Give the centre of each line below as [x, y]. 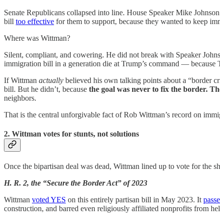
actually [51, 80]
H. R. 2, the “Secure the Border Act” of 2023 [76, 183]
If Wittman [21, 80]
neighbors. [20, 98]
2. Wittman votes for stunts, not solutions [71, 134]
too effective [35, 21]
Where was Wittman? [37, 38]
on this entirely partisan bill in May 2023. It [135, 200]
